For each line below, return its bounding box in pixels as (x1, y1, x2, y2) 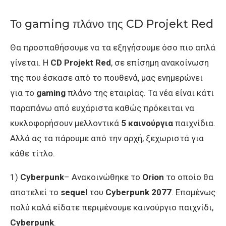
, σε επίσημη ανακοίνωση (111, 58, 209, 68)
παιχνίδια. (175, 118, 215, 129)
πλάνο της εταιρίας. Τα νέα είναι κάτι (68, 88, 214, 98)
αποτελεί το (10, 187, 61, 198)
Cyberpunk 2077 (105, 187, 172, 198)
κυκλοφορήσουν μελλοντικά (10, 118, 121, 129)
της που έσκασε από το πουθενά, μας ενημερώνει (10, 73, 203, 83)
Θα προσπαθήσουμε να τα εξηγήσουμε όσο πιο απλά (10, 42, 215, 53)
